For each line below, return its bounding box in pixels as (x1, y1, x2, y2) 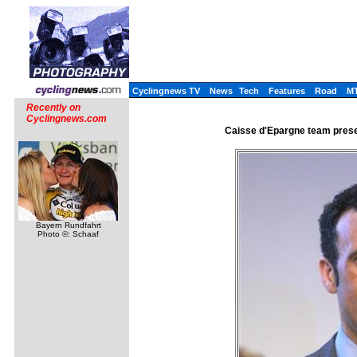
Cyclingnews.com (26, 113, 107, 124)
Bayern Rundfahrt (35, 221, 101, 229)
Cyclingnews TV (132, 86, 200, 96)
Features (269, 86, 305, 96)
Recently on (26, 102, 80, 113)
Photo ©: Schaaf (37, 229, 99, 238)
